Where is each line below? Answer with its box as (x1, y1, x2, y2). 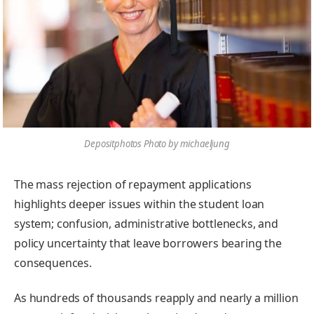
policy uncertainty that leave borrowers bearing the (14, 235, 282, 251)
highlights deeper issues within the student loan (14, 196, 265, 212)
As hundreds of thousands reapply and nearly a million (14, 289, 299, 306)
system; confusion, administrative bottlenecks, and (14, 215, 278, 231)
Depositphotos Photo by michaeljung (84, 137, 230, 151)
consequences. (14, 254, 92, 271)
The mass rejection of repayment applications (14, 176, 252, 192)
